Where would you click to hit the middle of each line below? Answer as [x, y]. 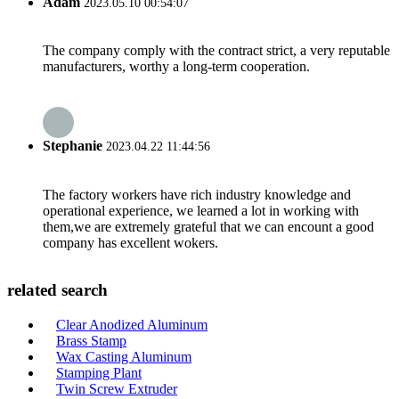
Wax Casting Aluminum [124, 357]
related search [57, 290]
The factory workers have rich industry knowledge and [197, 194]
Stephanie [73, 146]
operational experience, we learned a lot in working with [201, 210]
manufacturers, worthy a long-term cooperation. [176, 67]
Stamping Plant [99, 373]
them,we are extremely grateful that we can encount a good [208, 226]
